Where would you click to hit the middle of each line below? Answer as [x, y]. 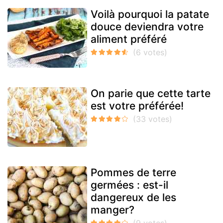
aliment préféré [129, 39]
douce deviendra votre [147, 27]
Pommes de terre [133, 173]
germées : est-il [129, 185]
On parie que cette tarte [151, 94]
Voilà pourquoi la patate [150, 14]
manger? [112, 210]
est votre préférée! [137, 106]
